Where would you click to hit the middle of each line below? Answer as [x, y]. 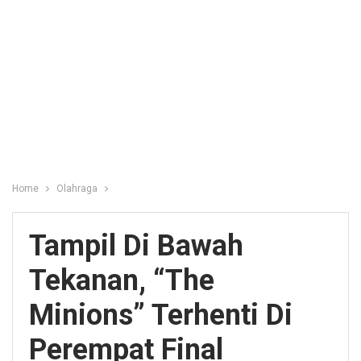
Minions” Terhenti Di [161, 315]
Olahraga [77, 189]
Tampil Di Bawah [136, 246]
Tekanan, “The [122, 280]
